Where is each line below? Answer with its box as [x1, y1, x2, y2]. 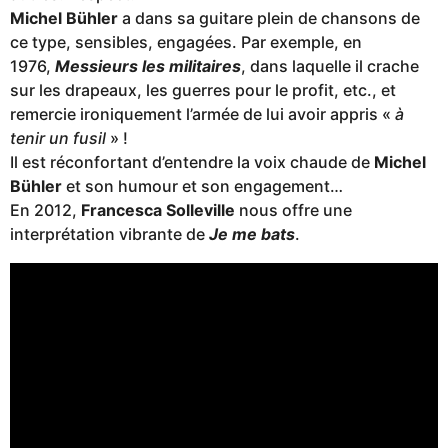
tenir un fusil [10, 128, 106, 149]
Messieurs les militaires [55, 56, 241, 77]
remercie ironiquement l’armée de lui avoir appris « [10, 104, 395, 125]
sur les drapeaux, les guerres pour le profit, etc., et [10, 80, 396, 101]
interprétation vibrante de [10, 224, 209, 245]
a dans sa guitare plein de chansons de [118, 8, 420, 29]
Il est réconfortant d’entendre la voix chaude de [10, 152, 374, 173]
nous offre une [235, 200, 352, 221]
